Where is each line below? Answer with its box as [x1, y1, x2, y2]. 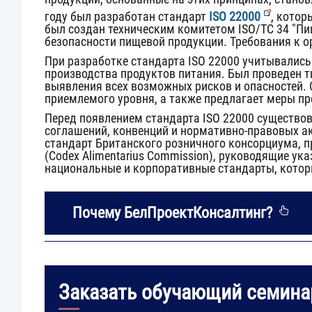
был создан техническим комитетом [45, 22, 238, 36]
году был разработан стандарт [45, 9, 209, 24]
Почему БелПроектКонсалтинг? [72, 204, 272, 221]
